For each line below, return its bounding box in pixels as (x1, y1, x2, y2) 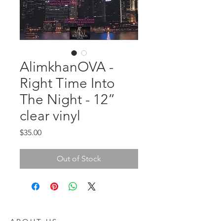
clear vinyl (20, 108, 80, 124)
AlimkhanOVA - (20, 59, 113, 75)
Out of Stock (57, 154, 101, 163)
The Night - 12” (20, 91, 115, 108)
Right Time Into (20, 75, 115, 91)
